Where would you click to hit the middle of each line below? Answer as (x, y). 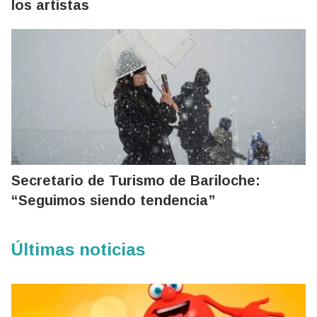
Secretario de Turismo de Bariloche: (136, 180)
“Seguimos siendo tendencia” (113, 200)
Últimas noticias (78, 249)
